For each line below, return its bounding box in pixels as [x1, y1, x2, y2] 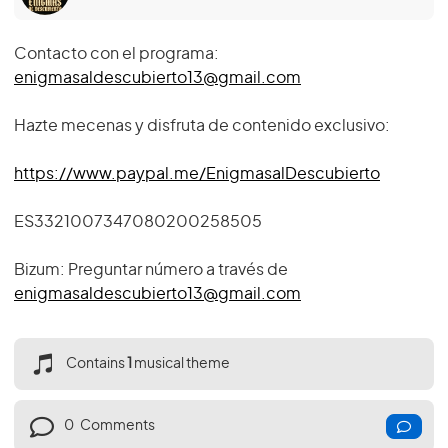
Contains [66, 357, 127, 372]
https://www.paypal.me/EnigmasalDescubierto [14, 166, 380, 182]
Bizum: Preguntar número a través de [14, 262, 288, 278]
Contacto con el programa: [14, 46, 219, 62]
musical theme [132, 357, 230, 372]
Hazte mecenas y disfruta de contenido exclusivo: [14, 118, 390, 134]
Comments [78, 419, 155, 434]
